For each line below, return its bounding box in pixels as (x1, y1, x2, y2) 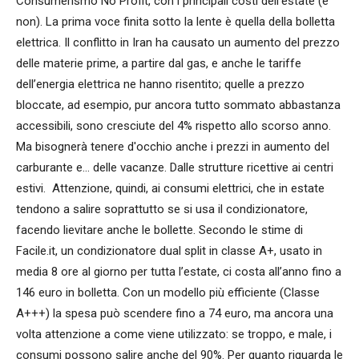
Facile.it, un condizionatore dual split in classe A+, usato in (16, 244, 322, 259)
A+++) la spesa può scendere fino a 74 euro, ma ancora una (16, 306, 333, 321)
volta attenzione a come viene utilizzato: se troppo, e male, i (16, 327, 332, 342)
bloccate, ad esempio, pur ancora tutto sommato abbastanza (16, 98, 341, 113)
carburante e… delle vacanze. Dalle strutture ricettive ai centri (16, 160, 333, 175)
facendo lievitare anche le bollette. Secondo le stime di (16, 223, 303, 238)
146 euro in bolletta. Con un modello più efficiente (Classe (16, 285, 320, 301)
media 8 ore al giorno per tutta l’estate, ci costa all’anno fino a (16, 264, 341, 280)
